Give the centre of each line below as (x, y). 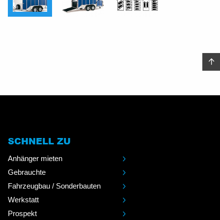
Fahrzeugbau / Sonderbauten (54, 186)
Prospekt (22, 213)
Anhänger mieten (35, 158)
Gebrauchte (27, 172)
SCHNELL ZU (39, 141)
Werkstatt (23, 199)
